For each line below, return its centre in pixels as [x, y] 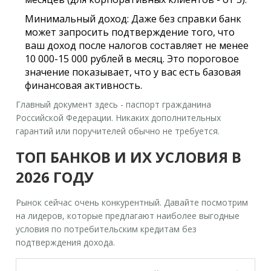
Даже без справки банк [185, 18]
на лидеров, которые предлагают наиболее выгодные [128, 215]
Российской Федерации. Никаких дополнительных [119, 117]
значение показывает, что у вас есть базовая [133, 72]
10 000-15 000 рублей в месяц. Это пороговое [132, 58]
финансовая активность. [84, 85]
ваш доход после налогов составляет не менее [137, 45]
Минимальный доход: [77, 18]
